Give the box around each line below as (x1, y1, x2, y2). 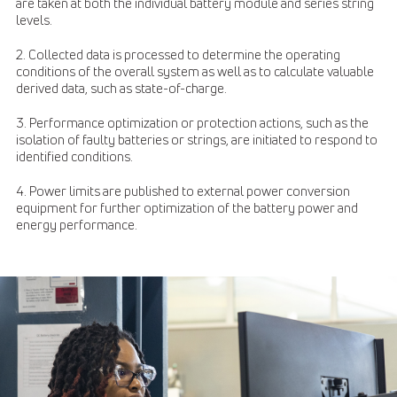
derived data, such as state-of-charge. (16, 81, 227, 97)
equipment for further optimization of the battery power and (16, 199, 358, 216)
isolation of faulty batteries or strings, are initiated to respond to (16, 131, 378, 148)
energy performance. (16, 216, 137, 233)
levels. (16, 12, 52, 29)
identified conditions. (16, 148, 133, 165)
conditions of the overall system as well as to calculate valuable (16, 64, 374, 80)
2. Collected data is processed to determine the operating (16, 47, 340, 63)
